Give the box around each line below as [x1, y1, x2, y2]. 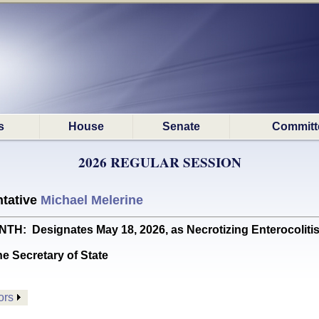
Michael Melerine [41, 193, 143, 207]
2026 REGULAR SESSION [78, 152, 241, 172]
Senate [162, 120, 200, 132]
